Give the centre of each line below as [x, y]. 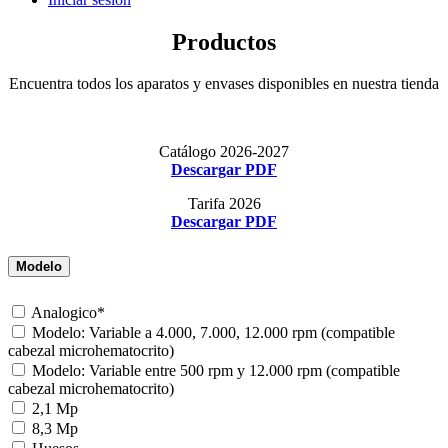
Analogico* [68, 313]
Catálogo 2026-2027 [224, 152]
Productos [224, 41]
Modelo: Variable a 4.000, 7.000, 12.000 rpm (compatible [213, 333]
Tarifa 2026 [224, 204]
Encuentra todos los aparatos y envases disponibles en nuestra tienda [224, 84]
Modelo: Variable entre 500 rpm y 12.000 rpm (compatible [216, 371]
